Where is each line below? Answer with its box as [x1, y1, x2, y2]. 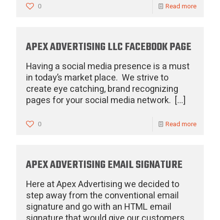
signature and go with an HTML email [26, 200, 171, 214]
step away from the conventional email [26, 189, 179, 202]
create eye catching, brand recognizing [26, 82, 178, 96]
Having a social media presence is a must [26, 60, 190, 73]
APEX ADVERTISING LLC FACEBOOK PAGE [26, 39, 192, 55]
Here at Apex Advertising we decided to [26, 178, 179, 191]
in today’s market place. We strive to [26, 71, 168, 84]
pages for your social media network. [26, 94, 173, 107]
